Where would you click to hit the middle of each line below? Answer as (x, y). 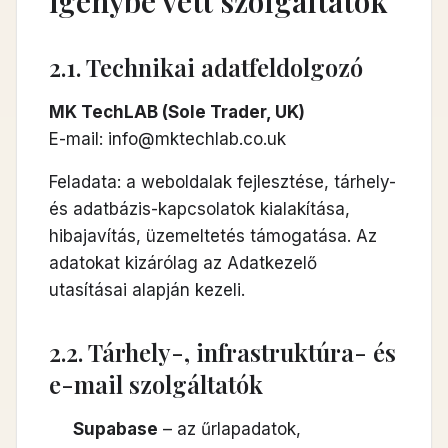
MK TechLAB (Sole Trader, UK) (177, 112)
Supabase (115, 429)
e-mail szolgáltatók (156, 384)
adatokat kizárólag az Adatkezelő (183, 263)
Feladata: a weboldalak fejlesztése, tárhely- (222, 182)
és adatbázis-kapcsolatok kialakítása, (199, 209)
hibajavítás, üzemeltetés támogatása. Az (213, 236)
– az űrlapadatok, (229, 429)
